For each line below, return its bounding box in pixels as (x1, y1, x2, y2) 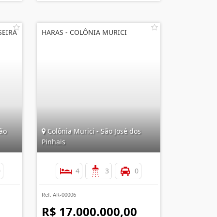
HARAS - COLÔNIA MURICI (42, 28, 127, 37)
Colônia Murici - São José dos (46, 126, 141, 136)
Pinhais (42, 137, 65, 146)
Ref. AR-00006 (42, 191, 76, 198)
